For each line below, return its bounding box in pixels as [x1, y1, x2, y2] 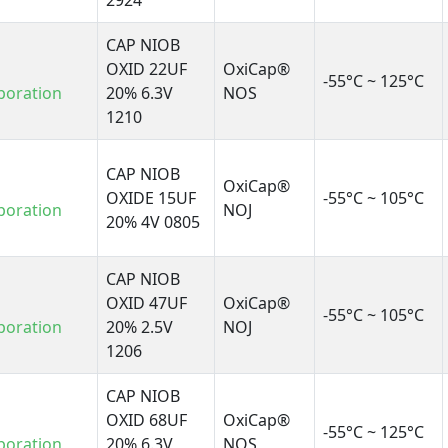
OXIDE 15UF [106, 187, 197, 210]
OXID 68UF [106, 409, 188, 432]
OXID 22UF [106, 58, 188, 81]
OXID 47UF [106, 292, 188, 315]
